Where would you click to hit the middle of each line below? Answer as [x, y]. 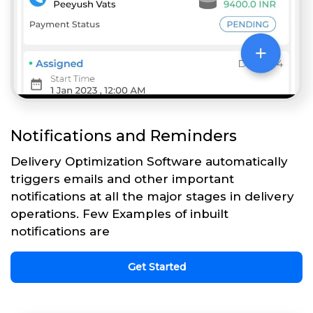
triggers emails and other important [122, 179]
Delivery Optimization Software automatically [149, 161]
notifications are [60, 231]
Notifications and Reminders [124, 136]
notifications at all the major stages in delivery [152, 196]
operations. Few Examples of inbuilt [119, 213]
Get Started [156, 267]
